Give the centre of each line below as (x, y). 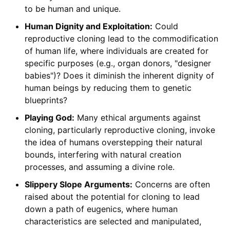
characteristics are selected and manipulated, (113, 222)
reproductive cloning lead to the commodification (121, 39)
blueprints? (46, 100)
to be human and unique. (72, 9)
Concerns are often (171, 185)
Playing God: (49, 118)
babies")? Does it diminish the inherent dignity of (119, 76)
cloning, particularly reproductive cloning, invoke (120, 130)
